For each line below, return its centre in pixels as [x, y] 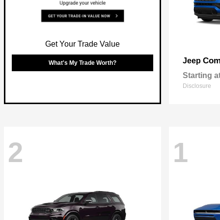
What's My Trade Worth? [82, 63]
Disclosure [197, 86]
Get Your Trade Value [82, 44]
